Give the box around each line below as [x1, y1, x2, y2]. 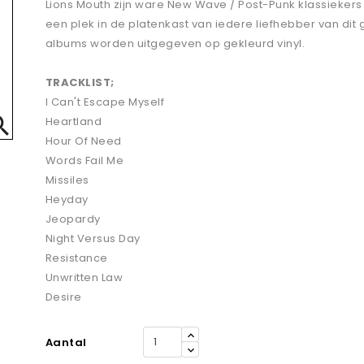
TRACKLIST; [45, 75, 115, 91]
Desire [45, 289, 82, 305]
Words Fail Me [45, 153, 124, 169]
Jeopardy [45, 211, 101, 227]
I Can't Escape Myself [45, 94, 165, 110]
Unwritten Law [45, 270, 123, 286]
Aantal [45, 335, 87, 351]
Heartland [45, 114, 102, 130]
